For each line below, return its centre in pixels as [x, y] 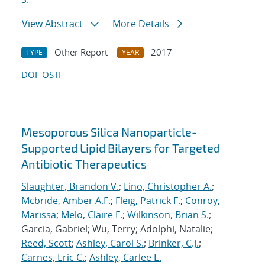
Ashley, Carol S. [110, 243]
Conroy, [203, 201]
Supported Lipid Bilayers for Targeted [121, 148]
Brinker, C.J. [174, 243]
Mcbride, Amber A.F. [66, 201]
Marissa [39, 215]
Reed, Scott [46, 243]
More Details [142, 24]
